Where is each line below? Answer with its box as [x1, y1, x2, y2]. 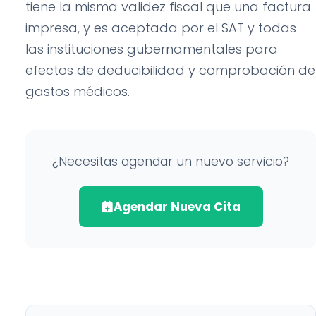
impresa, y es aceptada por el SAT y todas [25, 19, 296, 37]
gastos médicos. [25, 83, 130, 100]
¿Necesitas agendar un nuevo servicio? [52, 153, 289, 170]
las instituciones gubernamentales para [25, 40, 278, 58]
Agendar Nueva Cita [113, 198, 241, 215]
